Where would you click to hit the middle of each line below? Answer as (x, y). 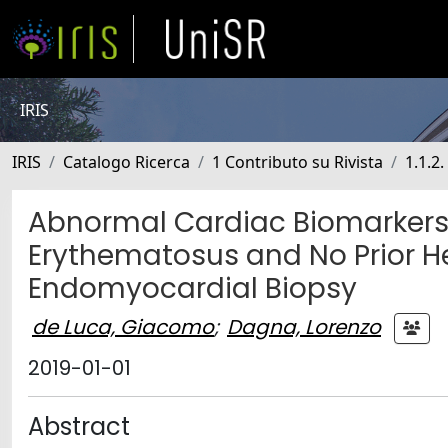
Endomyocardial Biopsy (192, 288)
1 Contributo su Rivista (297, 162)
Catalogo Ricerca (126, 162)
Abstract (79, 426)
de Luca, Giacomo (123, 326)
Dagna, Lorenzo (304, 326)
